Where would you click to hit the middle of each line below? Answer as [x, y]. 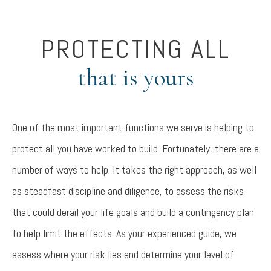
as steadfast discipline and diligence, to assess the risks [128, 191]
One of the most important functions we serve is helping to [133, 127]
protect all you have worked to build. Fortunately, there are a [135, 149]
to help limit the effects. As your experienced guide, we [124, 233]
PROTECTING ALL [135, 49]
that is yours [135, 77]
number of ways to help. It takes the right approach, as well [134, 170]
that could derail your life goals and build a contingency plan [133, 212]
